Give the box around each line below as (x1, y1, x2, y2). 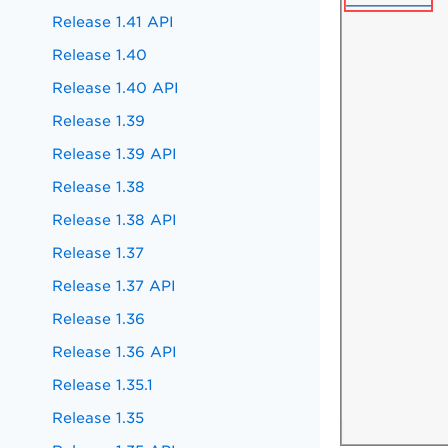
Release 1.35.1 (52, 376, 154, 393)
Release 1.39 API (52, 145, 178, 162)
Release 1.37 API (52, 277, 177, 294)
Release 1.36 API (52, 343, 178, 360)
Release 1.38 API (52, 211, 178, 228)
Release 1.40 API (52, 79, 180, 96)
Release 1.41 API (52, 13, 175, 30)
